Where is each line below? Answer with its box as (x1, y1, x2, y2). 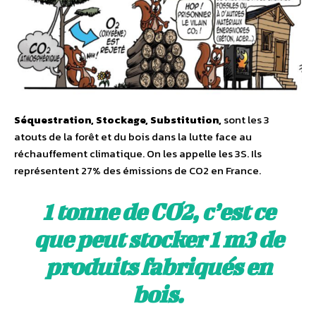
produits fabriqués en (44, 253, 272, 279)
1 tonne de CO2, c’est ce (42, 197, 274, 224)
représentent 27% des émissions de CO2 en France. (14, 162, 261, 178)
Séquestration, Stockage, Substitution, (14, 111, 221, 128)
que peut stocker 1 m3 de (33, 225, 283, 252)
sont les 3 (221, 111, 269, 128)
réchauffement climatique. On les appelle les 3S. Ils (14, 145, 262, 162)
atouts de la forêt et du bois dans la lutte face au (14, 128, 252, 145)
